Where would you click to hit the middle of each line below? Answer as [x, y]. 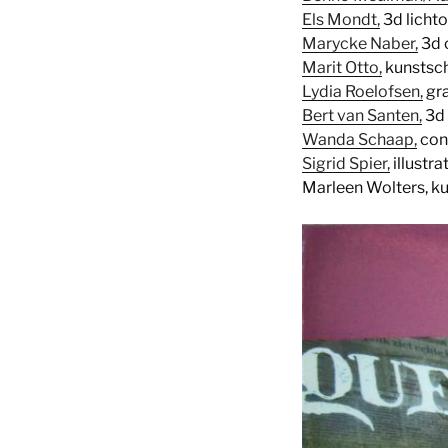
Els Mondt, [341, 19]
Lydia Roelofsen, [362, 91]
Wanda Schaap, [359, 139]
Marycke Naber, [360, 43]
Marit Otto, [342, 67]
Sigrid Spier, [346, 163]
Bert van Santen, [362, 115]
